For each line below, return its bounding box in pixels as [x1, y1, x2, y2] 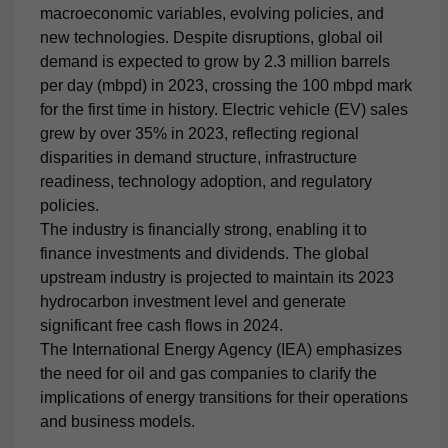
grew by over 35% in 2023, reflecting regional [40, 125, 359, 142]
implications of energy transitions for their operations [40, 389, 408, 406]
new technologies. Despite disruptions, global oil [40, 29, 383, 46]
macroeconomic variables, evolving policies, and [40, 5, 384, 22]
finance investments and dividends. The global [40, 245, 369, 262]
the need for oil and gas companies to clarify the [40, 365, 377, 382]
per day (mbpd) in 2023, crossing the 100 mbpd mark [40, 77, 412, 94]
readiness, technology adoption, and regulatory [40, 173, 372, 190]
